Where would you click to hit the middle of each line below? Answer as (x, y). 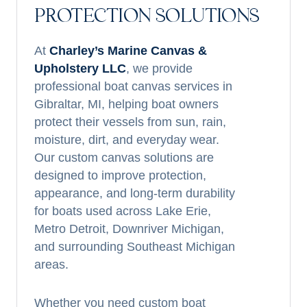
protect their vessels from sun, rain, (130, 122)
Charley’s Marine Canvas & (128, 51)
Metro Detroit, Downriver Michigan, (129, 229)
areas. (51, 265)
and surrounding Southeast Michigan (135, 247)
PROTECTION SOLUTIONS (147, 17)
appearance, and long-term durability (135, 193)
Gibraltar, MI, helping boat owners (126, 104)
